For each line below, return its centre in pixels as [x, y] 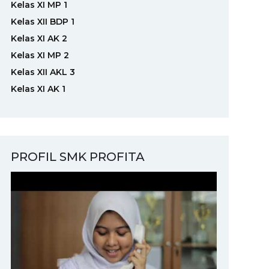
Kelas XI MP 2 [40, 56]
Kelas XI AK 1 [38, 89]
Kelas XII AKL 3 [43, 72]
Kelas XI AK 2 [39, 39]
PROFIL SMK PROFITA [77, 157]
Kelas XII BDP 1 [42, 22]
